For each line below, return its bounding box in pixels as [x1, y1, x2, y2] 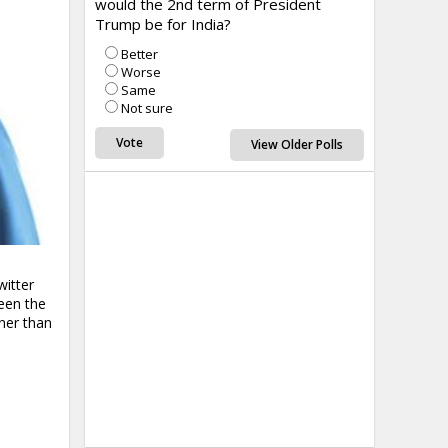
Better [120, 45, 158, 63]
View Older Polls [250, 136, 343, 153]
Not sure [120, 99, 173, 117]
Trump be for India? [94, 14, 231, 34]
